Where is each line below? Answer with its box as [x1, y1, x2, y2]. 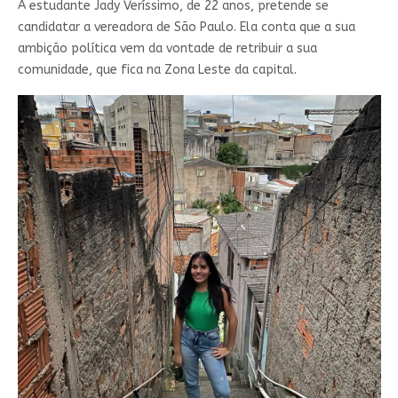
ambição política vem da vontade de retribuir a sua [17, 41, 317, 57]
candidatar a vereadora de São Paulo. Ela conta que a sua [17, 20, 355, 36]
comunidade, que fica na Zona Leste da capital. [17, 62, 297, 78]
